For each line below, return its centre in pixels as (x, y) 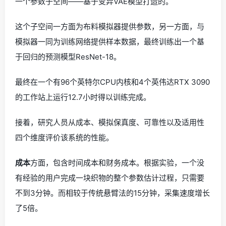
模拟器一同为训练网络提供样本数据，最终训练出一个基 (110, 42)
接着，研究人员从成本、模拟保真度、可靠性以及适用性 (110, 122)
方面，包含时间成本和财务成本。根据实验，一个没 (117, 163)
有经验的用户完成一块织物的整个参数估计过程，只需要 (110, 178)
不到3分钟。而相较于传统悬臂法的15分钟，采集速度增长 (112, 193)
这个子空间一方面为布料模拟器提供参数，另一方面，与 (110, 26)
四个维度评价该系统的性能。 (64, 137)
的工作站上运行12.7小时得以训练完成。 (83, 97)
